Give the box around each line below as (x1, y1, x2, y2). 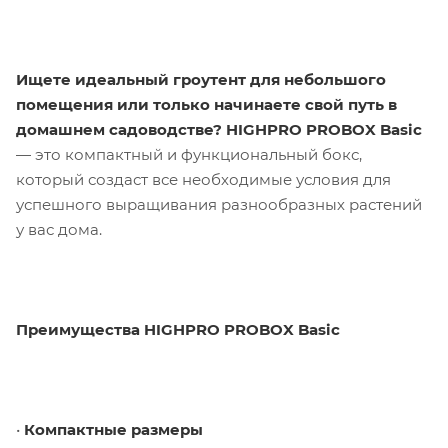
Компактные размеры (24, 419, 203, 439)
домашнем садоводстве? (16, 119, 222, 139)
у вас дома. (16, 219, 102, 239)
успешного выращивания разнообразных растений (16, 194, 422, 214)
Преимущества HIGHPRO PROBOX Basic (16, 319, 340, 339)
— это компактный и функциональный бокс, (16, 144, 362, 164)
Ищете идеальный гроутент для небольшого (16, 69, 386, 89)
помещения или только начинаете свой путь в (16, 94, 397, 114)
